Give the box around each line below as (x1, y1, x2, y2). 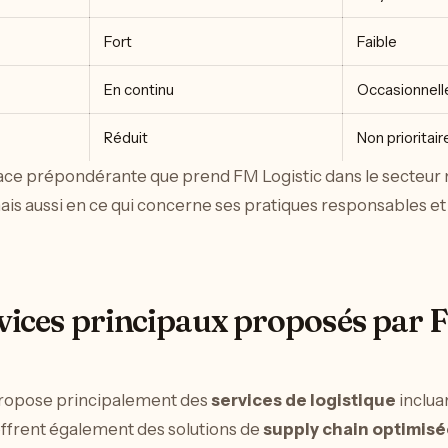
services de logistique (211, 389, 396, 410)
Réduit (104, 128, 148, 148)
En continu (104, 80, 174, 100)
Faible (357, 32, 397, 52)
